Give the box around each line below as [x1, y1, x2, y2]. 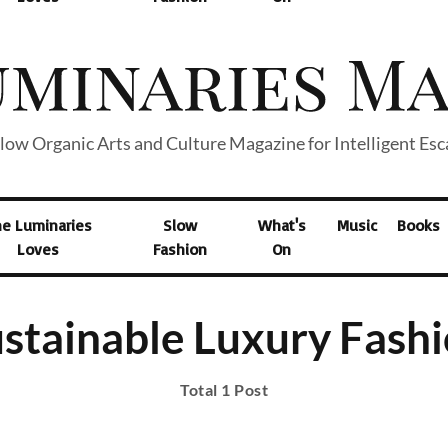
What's [257, 215, 306, 235]
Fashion [153, 239, 208, 259]
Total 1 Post [180, 380, 268, 399]
